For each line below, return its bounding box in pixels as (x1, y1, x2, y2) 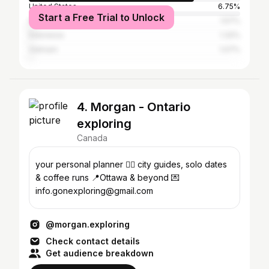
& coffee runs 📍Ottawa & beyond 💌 (35, 172, 180, 183)
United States (29, 2, 77, 11)
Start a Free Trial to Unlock (38, 11, 165, 23)
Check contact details (46, 236, 140, 246)
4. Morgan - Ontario (77, 100, 190, 114)
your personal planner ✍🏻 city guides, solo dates (35, 159, 227, 169)
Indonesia (29, 31, 64, 40)
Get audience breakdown (46, 248, 154, 258)
